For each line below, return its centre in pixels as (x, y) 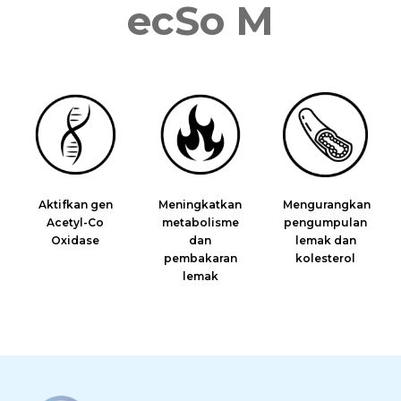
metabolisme (200, 223)
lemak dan (325, 241)
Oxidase (76, 241)
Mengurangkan (327, 205)
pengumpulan (326, 223)
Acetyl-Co (76, 223)
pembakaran (200, 259)
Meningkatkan (200, 205)
